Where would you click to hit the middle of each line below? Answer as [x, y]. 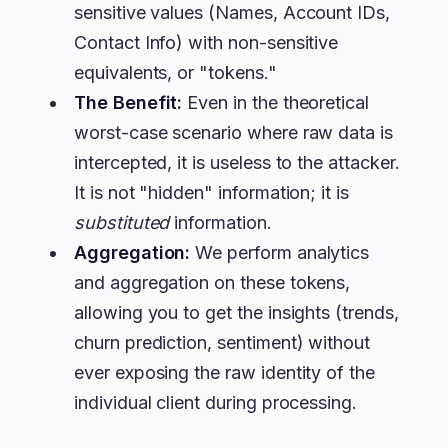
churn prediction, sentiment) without [222, 342]
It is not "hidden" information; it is [212, 192]
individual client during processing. [216, 402]
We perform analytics [280, 252]
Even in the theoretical [276, 102]
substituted [122, 222]
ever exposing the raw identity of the [225, 372]
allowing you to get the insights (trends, [236, 312]
